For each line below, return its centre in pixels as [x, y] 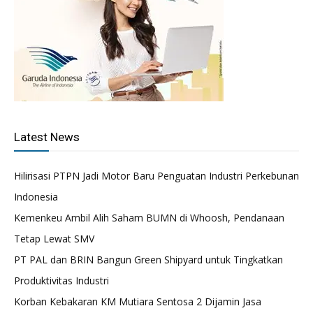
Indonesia [36, 197]
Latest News [47, 137]
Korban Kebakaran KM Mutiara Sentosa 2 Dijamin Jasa [138, 301]
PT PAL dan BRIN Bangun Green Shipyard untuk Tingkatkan [148, 260]
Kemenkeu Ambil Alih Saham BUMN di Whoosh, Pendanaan [149, 218]
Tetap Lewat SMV [54, 239]
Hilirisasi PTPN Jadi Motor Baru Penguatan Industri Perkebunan [156, 176]
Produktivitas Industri [61, 281]
